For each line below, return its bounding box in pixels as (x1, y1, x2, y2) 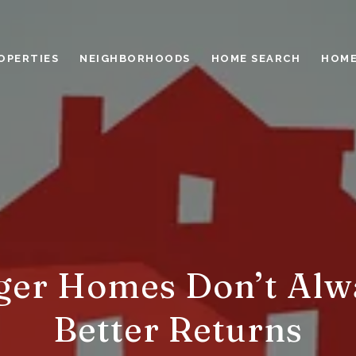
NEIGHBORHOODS (79, 52, 191, 65)
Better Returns (53, 308, 303, 350)
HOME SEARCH (211, 52, 300, 65)
